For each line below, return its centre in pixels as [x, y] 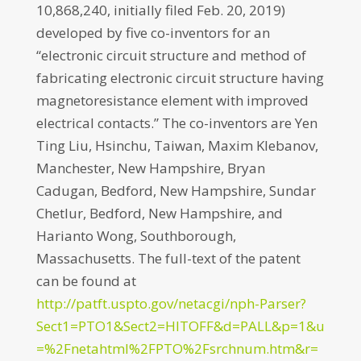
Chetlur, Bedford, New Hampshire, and [159, 213]
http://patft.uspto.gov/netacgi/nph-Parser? [171, 303]
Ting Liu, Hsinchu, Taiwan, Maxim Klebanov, [177, 145]
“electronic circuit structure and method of [171, 55]
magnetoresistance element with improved [172, 100]
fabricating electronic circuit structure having [180, 78]
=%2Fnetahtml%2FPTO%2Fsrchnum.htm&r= [177, 349]
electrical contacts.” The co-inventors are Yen [176, 123]
